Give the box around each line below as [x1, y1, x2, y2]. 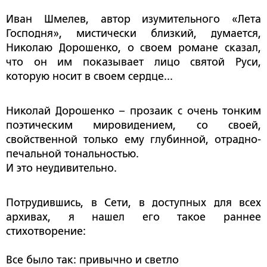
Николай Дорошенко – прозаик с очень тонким [6, 105, 261, 117]
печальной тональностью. [6, 148, 139, 160]
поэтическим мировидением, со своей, [6, 119, 261, 132]
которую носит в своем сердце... [6, 70, 173, 83]
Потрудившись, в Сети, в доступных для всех [6, 197, 261, 209]
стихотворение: [6, 225, 86, 238]
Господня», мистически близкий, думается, [6, 27, 261, 40]
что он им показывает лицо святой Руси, [6, 56, 261, 69]
